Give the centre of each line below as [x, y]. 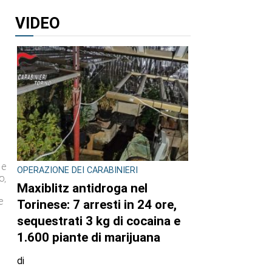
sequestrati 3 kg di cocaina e [99, 221]
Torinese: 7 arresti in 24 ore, [97, 204]
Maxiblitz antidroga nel [82, 188]
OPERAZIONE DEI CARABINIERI [77, 171]
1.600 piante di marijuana [89, 237]
